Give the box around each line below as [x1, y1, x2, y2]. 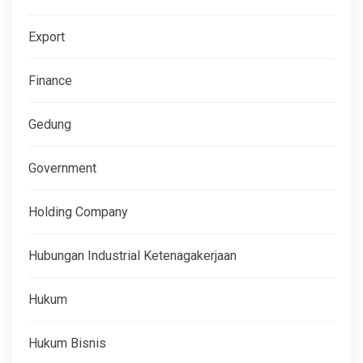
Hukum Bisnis [28, 335, 106, 351]
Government [28, 160, 96, 176]
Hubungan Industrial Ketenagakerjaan [28, 247, 237, 263]
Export [28, 28, 65, 45]
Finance [28, 72, 72, 88]
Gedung [28, 116, 71, 132]
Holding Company [28, 203, 128, 220]
